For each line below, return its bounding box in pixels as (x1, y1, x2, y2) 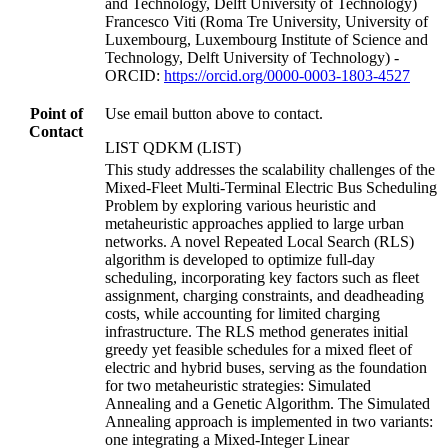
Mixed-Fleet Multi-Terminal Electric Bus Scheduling (105, 178, 437, 196)
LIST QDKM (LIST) (105, 138, 241, 156)
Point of (29, 104, 83, 122)
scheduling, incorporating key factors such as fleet (105, 268, 419, 286)
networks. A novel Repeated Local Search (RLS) (105, 232, 414, 250)
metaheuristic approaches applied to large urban (105, 214, 404, 232)
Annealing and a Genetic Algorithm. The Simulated (105, 394, 430, 412)
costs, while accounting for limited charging (105, 304, 380, 322)
